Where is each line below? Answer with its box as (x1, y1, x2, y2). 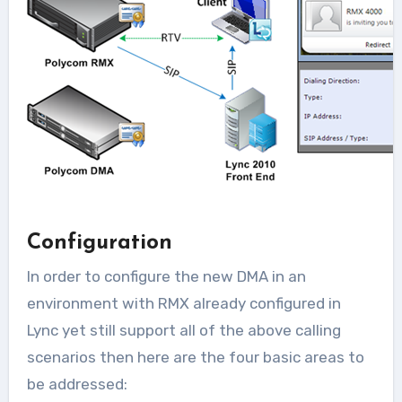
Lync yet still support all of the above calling (26, 321, 341, 339)
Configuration (26, 232, 172, 254)
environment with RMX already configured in (26, 294, 341, 312)
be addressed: (26, 375, 127, 393)
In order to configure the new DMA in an (26, 267, 306, 285)
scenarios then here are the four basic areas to (26, 348, 364, 366)
